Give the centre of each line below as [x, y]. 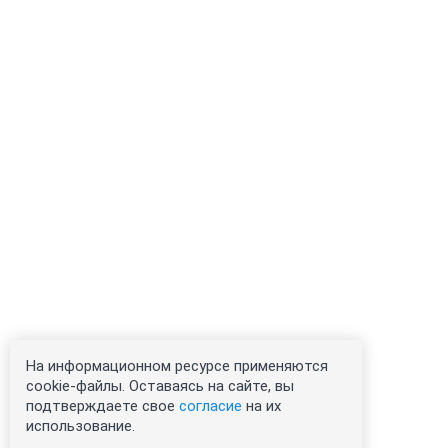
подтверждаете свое [102, 406]
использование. [80, 426]
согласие [210, 406]
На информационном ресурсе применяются [177, 366]
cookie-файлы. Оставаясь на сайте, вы [160, 386]
